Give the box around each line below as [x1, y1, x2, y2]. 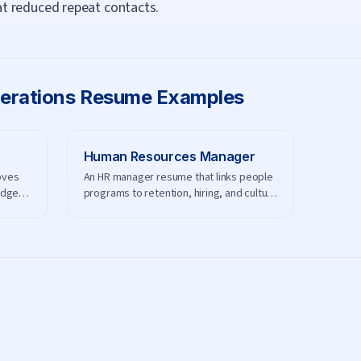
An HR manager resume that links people [83, 169, 273, 185]
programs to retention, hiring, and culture [83, 185, 278, 201]
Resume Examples [75, 85, 244, 109]
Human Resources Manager [83, 148, 255, 164]
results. [83, 201, 119, 218]
